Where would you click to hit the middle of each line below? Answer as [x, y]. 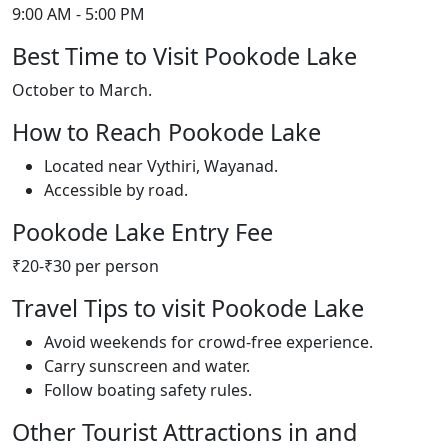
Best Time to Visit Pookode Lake [184, 56]
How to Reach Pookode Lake [166, 132]
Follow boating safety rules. [148, 390]
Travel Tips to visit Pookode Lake [188, 308]
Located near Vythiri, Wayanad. [161, 166]
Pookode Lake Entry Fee [142, 232]
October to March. [82, 90]
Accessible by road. [116, 190]
